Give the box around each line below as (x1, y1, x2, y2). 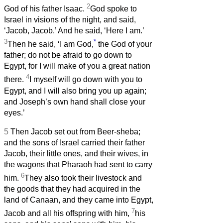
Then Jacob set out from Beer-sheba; (10, 127, 140, 136)
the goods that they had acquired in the (4, 185, 140, 194)
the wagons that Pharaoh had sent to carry (4, 160, 152, 169)
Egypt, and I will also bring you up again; (4, 86, 146, 95)
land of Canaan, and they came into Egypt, (4, 196, 153, 205)
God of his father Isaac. (4, 4, 87, 13)
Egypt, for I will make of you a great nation (4, 62, 150, 71)
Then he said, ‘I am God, (7, 40, 94, 49)
